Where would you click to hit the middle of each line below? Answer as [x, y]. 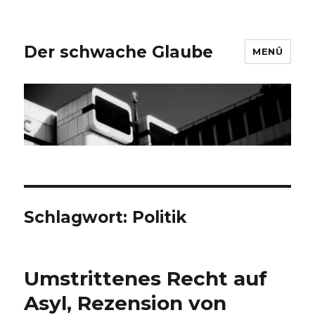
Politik [160, 218]
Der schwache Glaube [119, 52]
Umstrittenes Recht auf [146, 279]
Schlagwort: [78, 218]
